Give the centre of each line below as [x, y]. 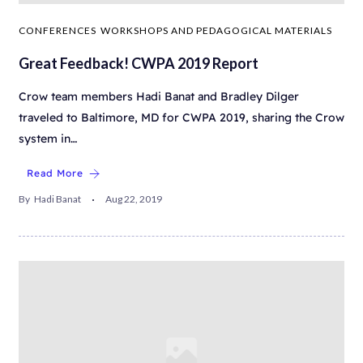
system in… [48, 139]
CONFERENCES [58, 31]
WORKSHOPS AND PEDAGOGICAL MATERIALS [216, 31]
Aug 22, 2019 [134, 199]
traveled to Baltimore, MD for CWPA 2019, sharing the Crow [181, 118]
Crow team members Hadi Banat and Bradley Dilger [159, 97]
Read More [55, 173]
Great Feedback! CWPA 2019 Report [139, 64]
